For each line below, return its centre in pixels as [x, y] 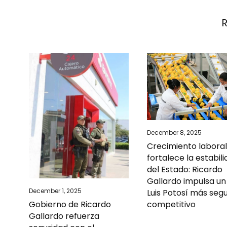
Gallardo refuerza [64, 216]
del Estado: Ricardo [185, 169]
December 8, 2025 [175, 132]
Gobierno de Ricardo [70, 204]
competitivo [172, 204]
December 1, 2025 [55, 191]
